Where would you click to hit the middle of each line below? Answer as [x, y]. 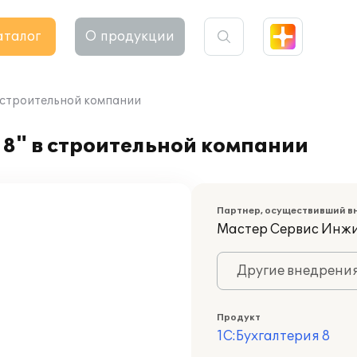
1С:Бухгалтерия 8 [273, 336]
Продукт [239, 318]
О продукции [130, 37]
